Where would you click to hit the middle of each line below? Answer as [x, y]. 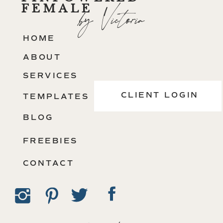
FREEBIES [51, 141]
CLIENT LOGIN [160, 95]
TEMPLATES [56, 96]
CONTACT [49, 164]
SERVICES [51, 75]
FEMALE [57, 8]
